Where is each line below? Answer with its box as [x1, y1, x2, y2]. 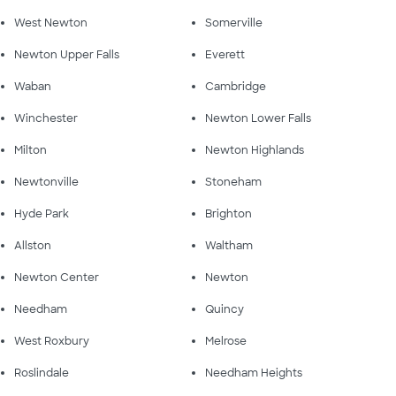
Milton [14, 143, 47, 157]
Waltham [205, 239, 253, 253]
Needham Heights [205, 366, 302, 380]
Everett [205, 48, 245, 62]
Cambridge [205, 80, 266, 94]
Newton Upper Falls [14, 48, 119, 62]
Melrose [205, 334, 247, 348]
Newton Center [14, 270, 99, 285]
